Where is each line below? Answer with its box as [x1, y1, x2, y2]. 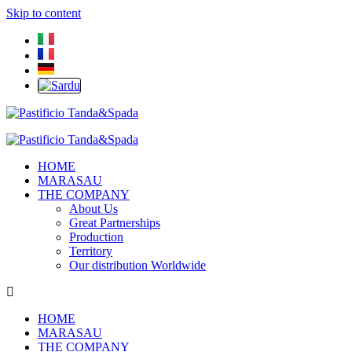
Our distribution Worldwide [69, 258, 206, 272]
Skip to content [6, 6, 81, 20]
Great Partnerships [69, 216, 160, 229]
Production [69, 230, 123, 244]
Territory [69, 244, 112, 258]
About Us [69, 202, 118, 215]
